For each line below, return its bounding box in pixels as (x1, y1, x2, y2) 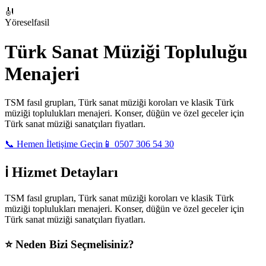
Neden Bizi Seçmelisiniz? (12, 237, 134, 251)
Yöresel (5, 17, 34, 28)
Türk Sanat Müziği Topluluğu (5, 40, 248, 62)
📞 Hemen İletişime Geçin (5, 139, 103, 149)
